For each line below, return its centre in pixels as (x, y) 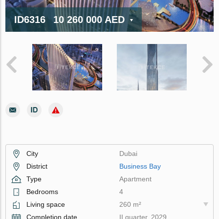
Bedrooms (43, 191)
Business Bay (140, 166)
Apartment (136, 179)
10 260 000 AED (89, 19)
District (37, 166)
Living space (46, 204)
